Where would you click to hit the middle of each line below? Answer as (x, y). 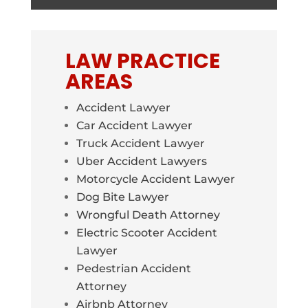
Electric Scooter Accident (146, 232)
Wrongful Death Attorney (148, 214)
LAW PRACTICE (142, 61)
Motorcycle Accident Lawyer (155, 179)
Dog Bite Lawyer (122, 197)
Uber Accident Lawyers (141, 161)
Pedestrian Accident (133, 268)
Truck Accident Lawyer (140, 143)
